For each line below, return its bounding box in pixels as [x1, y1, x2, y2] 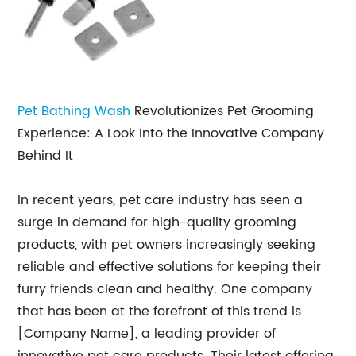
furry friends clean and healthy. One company [17, 279, 313, 300]
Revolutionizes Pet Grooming [130, 101, 315, 122]
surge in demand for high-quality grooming [17, 212, 297, 233]
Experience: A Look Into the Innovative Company [17, 123, 325, 144]
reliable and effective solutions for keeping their [17, 257, 322, 277]
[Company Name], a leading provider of [17, 323, 277, 344]
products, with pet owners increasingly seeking [17, 234, 316, 255]
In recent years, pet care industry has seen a [17, 190, 304, 211]
